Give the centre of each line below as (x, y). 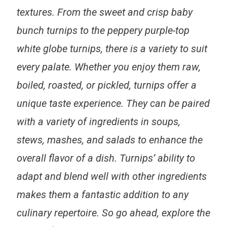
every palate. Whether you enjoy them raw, (108, 67)
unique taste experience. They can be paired (113, 103)
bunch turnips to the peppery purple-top (103, 30)
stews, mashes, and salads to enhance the (109, 140)
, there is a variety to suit (154, 48)
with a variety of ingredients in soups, (98, 121)
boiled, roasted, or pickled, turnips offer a (106, 85)
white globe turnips (59, 48)
